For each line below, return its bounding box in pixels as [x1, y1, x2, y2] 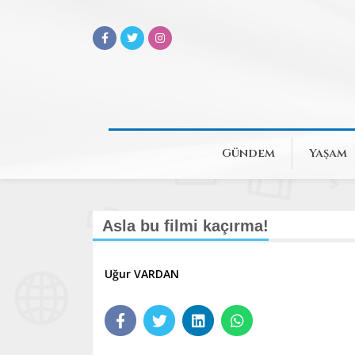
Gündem [222, 145, 275, 162]
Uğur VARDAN [105, 266, 179, 281]
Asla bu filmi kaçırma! [102, 217, 269, 235]
